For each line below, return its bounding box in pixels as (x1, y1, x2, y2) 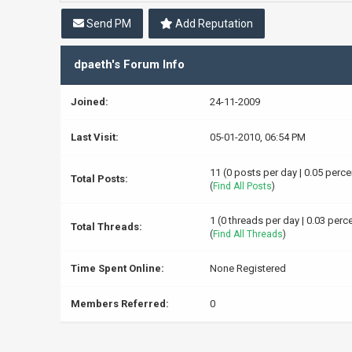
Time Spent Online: (70, 262, 164, 274)
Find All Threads (212, 229, 283, 240)
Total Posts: (70, 173, 128, 185)
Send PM (84, 17, 132, 30)
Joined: (70, 96, 108, 108)
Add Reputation (173, 17, 254, 30)
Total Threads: (70, 221, 142, 233)
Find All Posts (212, 181, 272, 192)
